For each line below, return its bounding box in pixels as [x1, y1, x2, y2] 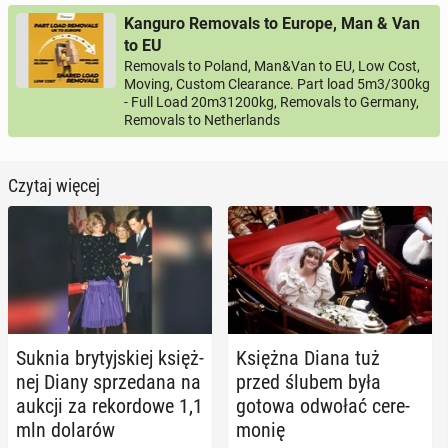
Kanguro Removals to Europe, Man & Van [124, 14, 420, 34]
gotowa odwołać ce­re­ [236, 393, 410, 418]
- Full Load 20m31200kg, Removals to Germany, [124, 94, 419, 111]
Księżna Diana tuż [236, 345, 380, 370]
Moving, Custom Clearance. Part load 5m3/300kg [124, 76, 430, 93]
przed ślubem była [236, 369, 381, 394]
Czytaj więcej [8, 175, 100, 197]
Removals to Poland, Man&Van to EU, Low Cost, [124, 58, 420, 75]
